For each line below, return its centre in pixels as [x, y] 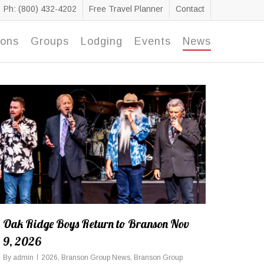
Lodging [102, 41]
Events [153, 41]
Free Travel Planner [126, 9]
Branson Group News [96, 257]
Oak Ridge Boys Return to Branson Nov [96, 223]
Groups [50, 41]
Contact [190, 9]
